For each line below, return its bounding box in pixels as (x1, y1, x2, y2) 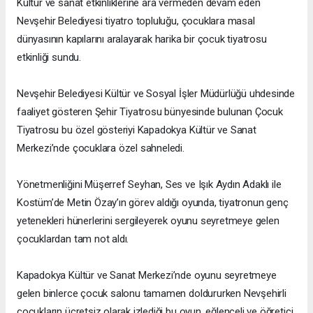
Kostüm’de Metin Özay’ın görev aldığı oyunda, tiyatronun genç (17, 196, 289, 210)
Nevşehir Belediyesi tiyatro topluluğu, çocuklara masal (17, 15, 255, 28)
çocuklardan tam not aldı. (17, 233, 129, 246)
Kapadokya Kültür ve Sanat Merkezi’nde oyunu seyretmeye (17, 269, 277, 282)
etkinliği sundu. (17, 51, 81, 64)
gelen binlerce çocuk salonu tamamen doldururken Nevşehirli (17, 287, 286, 300)
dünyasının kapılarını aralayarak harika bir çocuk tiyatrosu (17, 33, 267, 46)
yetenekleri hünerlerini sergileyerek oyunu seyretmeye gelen (17, 214, 279, 228)
